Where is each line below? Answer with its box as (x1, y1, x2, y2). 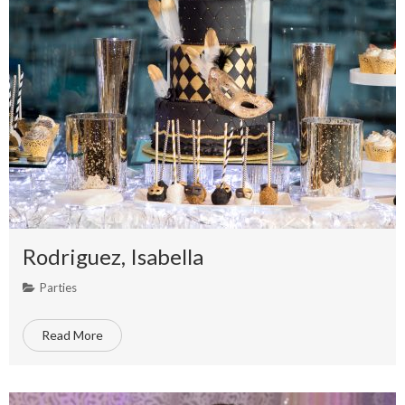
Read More (42, 327, 103, 343)
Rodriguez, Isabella (23, 243, 203, 269)
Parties (40, 280, 77, 295)
